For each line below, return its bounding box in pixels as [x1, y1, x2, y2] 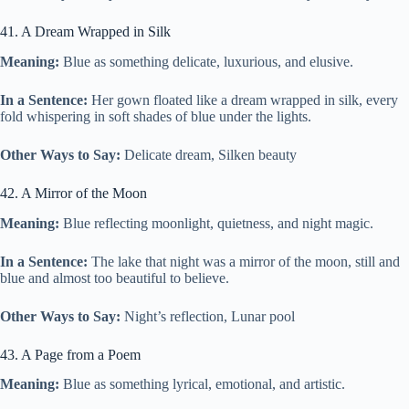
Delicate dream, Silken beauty [121, 146, 297, 163]
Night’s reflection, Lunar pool [121, 308, 295, 324]
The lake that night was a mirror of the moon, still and [88, 253, 400, 269]
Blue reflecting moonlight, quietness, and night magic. [59, 215, 373, 231]
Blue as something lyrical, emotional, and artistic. [59, 376, 345, 393]
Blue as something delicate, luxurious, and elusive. [59, 53, 353, 69]
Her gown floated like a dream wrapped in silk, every [88, 91, 398, 108]
